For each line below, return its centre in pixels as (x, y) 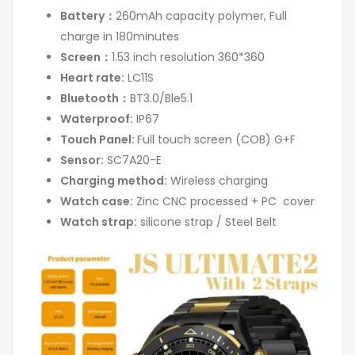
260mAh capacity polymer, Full (201, 16)
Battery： (88, 16)
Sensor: (82, 160)
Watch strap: (99, 222)
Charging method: (114, 181)
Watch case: (97, 202)
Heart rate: (92, 78)
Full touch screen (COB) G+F (216, 140)
